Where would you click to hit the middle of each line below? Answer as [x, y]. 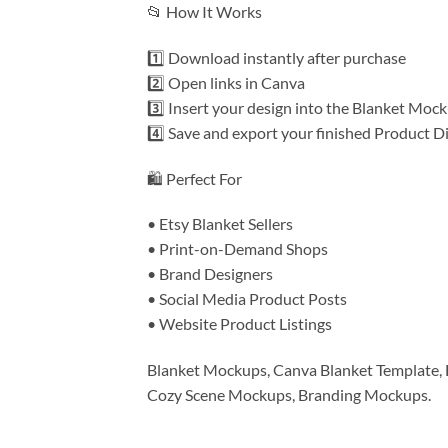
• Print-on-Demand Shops [237, 249]
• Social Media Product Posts [247, 299]
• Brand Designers [210, 274]
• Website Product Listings [239, 324]
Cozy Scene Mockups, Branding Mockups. [289, 395]
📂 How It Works [204, 12]
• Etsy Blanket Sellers [220, 224]
